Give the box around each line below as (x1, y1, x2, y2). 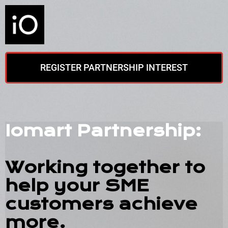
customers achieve (5, 194, 197, 214)
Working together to (5, 158, 205, 177)
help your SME (5, 176, 149, 195)
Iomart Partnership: (5, 121, 202, 140)
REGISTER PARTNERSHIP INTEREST (40, 62, 188, 73)
